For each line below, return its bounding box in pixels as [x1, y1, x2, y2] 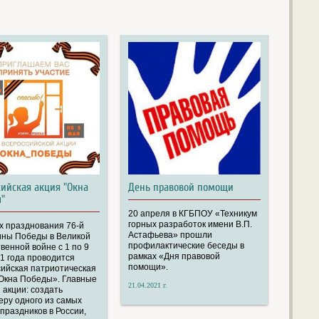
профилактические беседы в [127, 240, 244, 251]
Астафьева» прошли [127, 229, 212, 240]
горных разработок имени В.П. [127, 219, 252, 229]
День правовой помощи [127, 180, 234, 194]
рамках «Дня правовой [127, 251, 220, 261]
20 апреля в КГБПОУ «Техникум [127, 208, 257, 219]
